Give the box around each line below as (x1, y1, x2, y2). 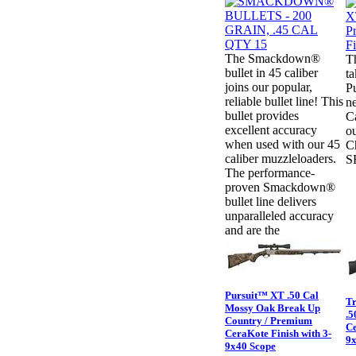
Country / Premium (225, 315, 312, 327)
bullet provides (225, 109, 299, 123)
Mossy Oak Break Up (225, 302, 320, 315)
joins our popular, (225, 80, 312, 95)
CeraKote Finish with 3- (225, 327, 331, 340)
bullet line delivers (225, 195, 316, 209)
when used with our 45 (225, 137, 340, 152)
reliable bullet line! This (225, 95, 343, 109)
